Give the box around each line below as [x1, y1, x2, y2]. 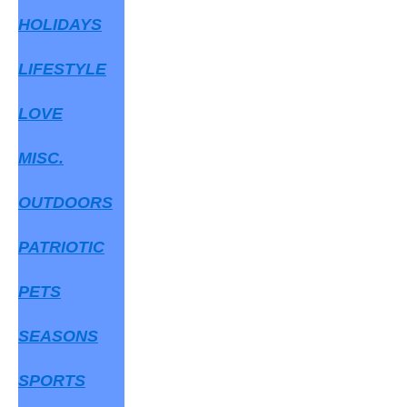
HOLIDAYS [18, 15, 102, 34]
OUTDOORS [18, 194, 113, 212]
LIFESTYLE [18, 60, 106, 78]
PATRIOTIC [18, 238, 104, 256]
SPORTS [18, 372, 85, 390]
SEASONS [18, 327, 98, 345]
